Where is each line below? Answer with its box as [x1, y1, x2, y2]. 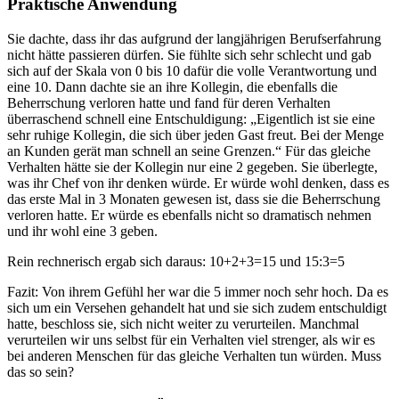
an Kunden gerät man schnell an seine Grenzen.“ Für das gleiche [7, 143, 370, 159]
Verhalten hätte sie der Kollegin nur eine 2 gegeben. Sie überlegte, [7, 159, 378, 175]
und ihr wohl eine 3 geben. [7, 224, 158, 240]
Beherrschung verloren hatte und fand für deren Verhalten [7, 95, 330, 111]
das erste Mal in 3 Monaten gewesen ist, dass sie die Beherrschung [7, 191, 380, 208]
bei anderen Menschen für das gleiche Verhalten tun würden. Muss [7, 348, 381, 364]
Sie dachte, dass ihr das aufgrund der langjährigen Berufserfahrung [7, 31, 381, 47]
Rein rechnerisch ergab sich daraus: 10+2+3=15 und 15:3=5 [7, 254, 345, 270]
